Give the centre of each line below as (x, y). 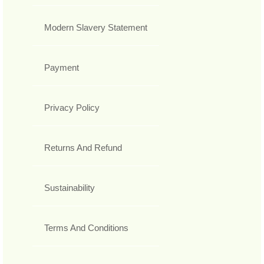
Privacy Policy (72, 108)
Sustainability (70, 188)
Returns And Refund (83, 148)
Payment (62, 68)
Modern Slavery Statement (96, 28)
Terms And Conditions (86, 228)
